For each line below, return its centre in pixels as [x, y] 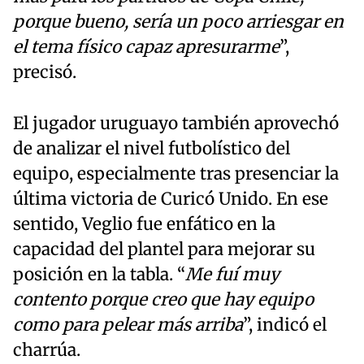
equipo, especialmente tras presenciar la [176, 173]
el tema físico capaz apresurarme [146, 47]
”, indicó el [285, 325]
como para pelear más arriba [128, 325]
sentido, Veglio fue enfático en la [144, 224]
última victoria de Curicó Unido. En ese [171, 199]
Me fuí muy [232, 274]
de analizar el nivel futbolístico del [152, 148]
